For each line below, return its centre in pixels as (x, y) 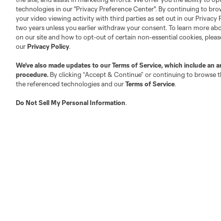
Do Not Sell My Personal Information (71, 103)
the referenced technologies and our (71, 84)
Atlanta (38, 73)
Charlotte (155, 73)
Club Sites (31, 6)
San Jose (156, 194)
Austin (97, 69)
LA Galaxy (38, 136)
